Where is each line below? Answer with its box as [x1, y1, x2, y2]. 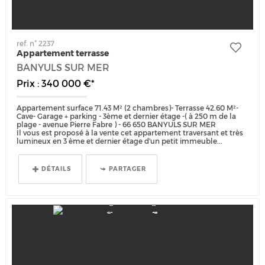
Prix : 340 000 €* [17, 77, 95, 89]
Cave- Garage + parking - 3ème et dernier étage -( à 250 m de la [17, 111, 237, 121]
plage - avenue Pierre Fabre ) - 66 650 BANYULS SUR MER [17, 119, 216, 129]
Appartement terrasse [17, 47, 109, 59]
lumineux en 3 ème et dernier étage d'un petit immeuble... [17, 136, 223, 146]
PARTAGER [109, 164, 147, 173]
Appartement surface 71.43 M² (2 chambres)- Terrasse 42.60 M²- [17, 103, 239, 112]
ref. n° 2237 [17, 38, 55, 48]
